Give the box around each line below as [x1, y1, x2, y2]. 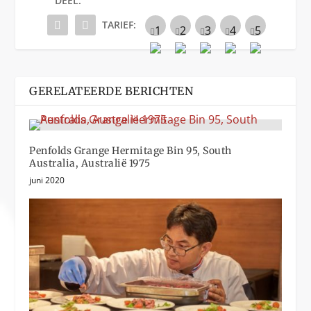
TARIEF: [101, 17, 136, 31]
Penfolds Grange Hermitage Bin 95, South [29, 144, 232, 157]
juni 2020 [29, 174, 65, 186]
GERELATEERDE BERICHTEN [29, 83, 194, 98]
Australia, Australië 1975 [29, 156, 151, 169]
